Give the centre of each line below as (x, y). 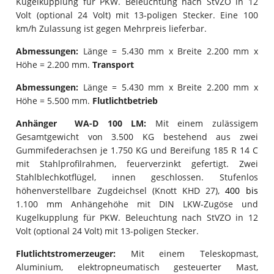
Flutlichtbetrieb (125, 100)
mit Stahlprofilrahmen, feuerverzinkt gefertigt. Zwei (137, 163)
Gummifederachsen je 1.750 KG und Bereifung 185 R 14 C (137, 150)
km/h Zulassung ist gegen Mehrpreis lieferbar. (112, 28)
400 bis (242, 190)
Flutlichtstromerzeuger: (66, 253)
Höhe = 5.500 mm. (54, 100)
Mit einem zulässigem (202, 123)
